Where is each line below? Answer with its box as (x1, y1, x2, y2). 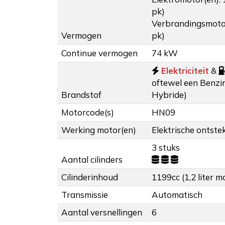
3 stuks (152, 142, 180, 153)
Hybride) (152, 89, 187, 100)
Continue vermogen (61, 48, 138, 59)
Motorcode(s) (61, 107, 114, 118)
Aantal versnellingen (61, 207, 142, 218)
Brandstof (61, 89, 101, 100)
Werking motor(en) (61, 125, 136, 136)
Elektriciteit (161, 65, 209, 76)
